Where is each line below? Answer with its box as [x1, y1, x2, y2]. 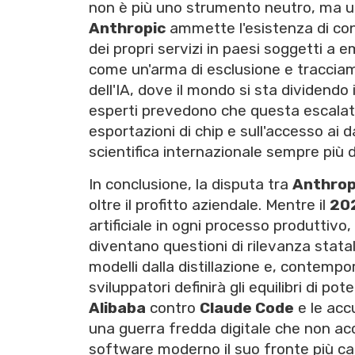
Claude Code [200, 299, 294, 318]
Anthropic [89, 19, 166, 38]
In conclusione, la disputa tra [89, 175, 292, 194]
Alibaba [89, 299, 146, 318]
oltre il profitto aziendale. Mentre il [89, 196, 330, 215]
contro [146, 299, 200, 318]
